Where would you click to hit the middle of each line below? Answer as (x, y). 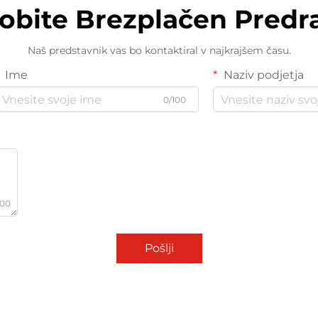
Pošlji (159, 248)
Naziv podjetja (262, 75)
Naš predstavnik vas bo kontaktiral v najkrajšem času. (159, 51)
